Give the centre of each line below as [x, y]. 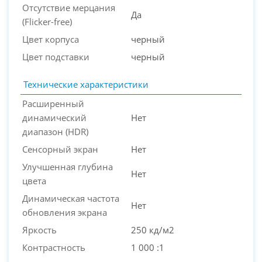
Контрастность [54, 247]
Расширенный [53, 103]
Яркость [39, 230]
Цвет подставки [56, 56]
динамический [54, 117]
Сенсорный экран [60, 149]
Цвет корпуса [51, 39]
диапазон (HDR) [55, 131]
